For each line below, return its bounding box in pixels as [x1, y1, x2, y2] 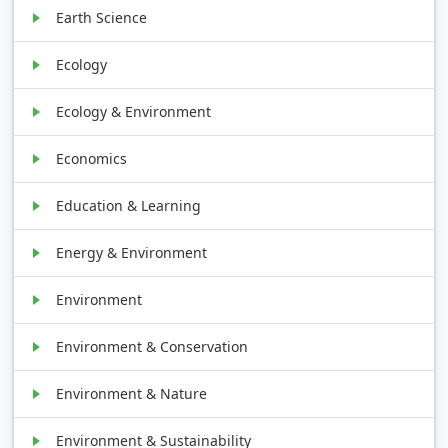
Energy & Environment [56, 242, 208, 262]
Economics [56, 148, 128, 168]
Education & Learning [56, 195, 202, 215]
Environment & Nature [56, 383, 208, 403]
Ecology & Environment [56, 101, 212, 121]
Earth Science [56, 7, 148, 27]
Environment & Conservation [56, 336, 249, 356]
